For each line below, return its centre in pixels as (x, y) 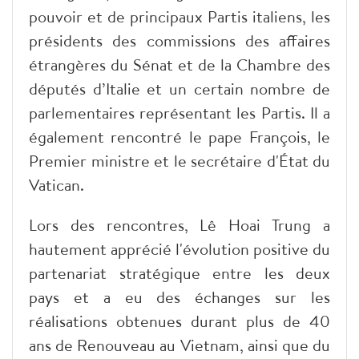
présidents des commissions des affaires (179, 40)
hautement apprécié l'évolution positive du (179, 248)
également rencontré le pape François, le (179, 136)
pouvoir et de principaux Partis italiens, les (179, 16)
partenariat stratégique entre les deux (179, 272)
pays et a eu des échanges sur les (179, 296)
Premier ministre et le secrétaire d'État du (179, 160)
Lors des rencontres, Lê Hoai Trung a (179, 224)
